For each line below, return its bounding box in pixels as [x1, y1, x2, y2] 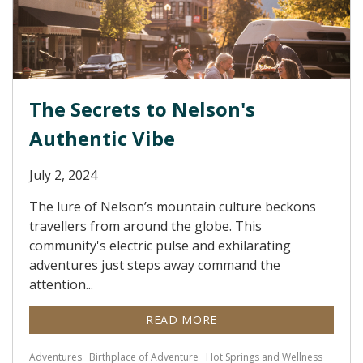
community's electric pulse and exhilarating [29, 237, 291, 254]
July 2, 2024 [29, 166, 97, 184]
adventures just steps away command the [29, 256, 280, 274]
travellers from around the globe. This [29, 217, 262, 235]
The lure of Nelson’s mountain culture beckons [29, 198, 316, 216]
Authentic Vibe [29, 125, 175, 152]
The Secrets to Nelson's [29, 96, 255, 122]
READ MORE [145, 312, 218, 327]
